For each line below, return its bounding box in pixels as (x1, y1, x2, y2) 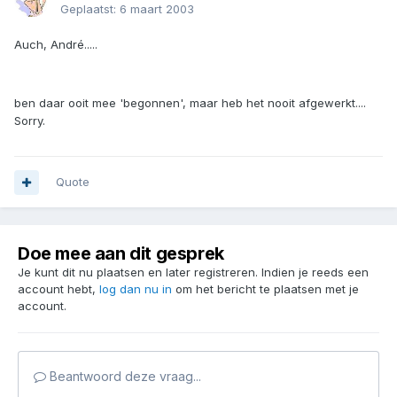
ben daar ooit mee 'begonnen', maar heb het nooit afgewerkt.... (14, 96, 366, 111)
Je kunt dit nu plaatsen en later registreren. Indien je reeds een (18, 265, 369, 280)
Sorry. (14, 113, 45, 128)
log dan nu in (99, 282, 172, 297)
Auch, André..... (14, 37, 97, 52)
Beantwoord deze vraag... (46, 369, 201, 385)
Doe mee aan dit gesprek (18, 243, 224, 265)
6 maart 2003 (120, 2, 194, 17)
